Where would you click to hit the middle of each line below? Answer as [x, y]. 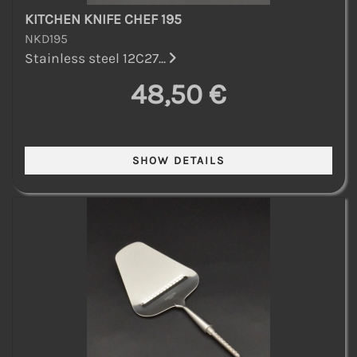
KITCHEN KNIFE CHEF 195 [103, 19]
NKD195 [46, 38]
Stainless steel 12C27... [97, 58]
